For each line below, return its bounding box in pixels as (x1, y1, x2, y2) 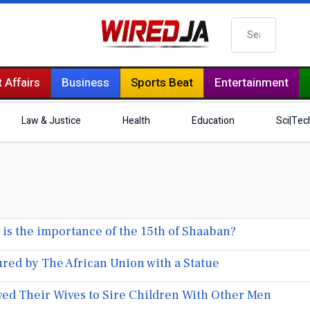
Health (122, 113, 150, 128)
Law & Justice (21, 113, 81, 128)
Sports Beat (130, 74, 193, 91)
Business (61, 74, 109, 91)
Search (230, 15, 266, 33)
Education (192, 113, 235, 128)
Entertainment (214, 74, 289, 91)
